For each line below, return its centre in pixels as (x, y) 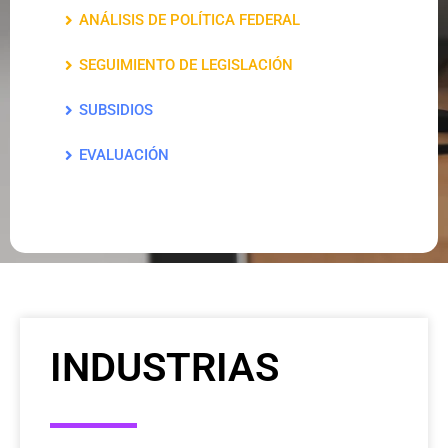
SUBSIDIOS (115, 110)
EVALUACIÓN (123, 155)
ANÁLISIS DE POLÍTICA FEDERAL (189, 20)
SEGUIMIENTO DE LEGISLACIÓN (185, 65)
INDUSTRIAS (164, 367)
